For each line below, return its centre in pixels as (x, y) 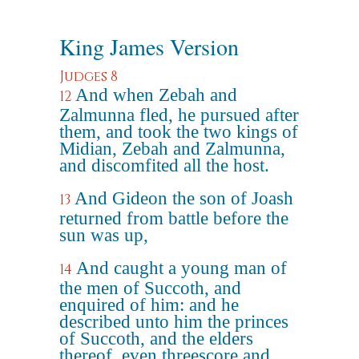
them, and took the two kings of (179, 132)
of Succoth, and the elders (156, 339)
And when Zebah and (156, 95)
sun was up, (104, 235)
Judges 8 (89, 77)
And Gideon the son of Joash (184, 198)
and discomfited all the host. (164, 165)
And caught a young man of (182, 268)
